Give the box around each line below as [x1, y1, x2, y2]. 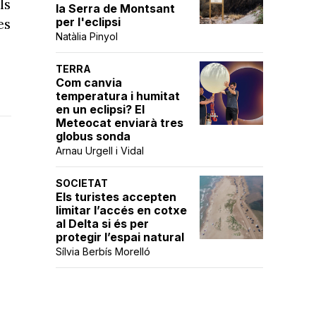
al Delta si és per [56, 217, 149, 231]
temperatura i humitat [56, 89, 180, 103]
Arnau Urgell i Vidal [56, 145, 144, 157]
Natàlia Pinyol [56, 30, 118, 42]
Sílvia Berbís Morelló [56, 245, 150, 257]
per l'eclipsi [56, 15, 121, 29]
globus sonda [56, 129, 130, 143]
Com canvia [56, 75, 122, 90]
